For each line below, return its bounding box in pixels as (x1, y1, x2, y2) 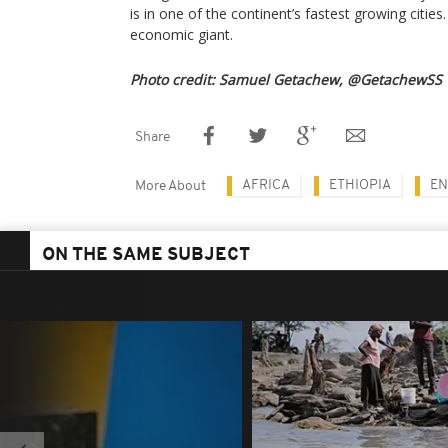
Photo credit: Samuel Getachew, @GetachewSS (130, 70, 442, 89)
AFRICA (242, 178, 290, 193)
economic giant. (130, 25, 233, 44)
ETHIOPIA (329, 178, 391, 193)
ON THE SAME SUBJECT (42, 246, 250, 265)
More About (135, 179, 206, 194)
